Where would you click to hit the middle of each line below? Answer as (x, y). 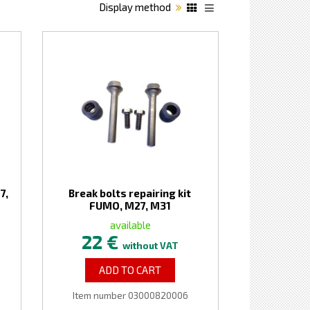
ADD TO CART (130, 270)
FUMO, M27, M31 (130, 206)
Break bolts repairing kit (130, 193)
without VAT (151, 246)
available (130, 225)
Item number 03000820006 (130, 295)
